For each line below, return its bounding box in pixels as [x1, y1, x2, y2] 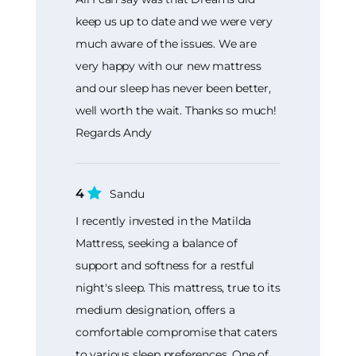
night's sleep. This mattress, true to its [75, 281, 281, 296]
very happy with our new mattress [75, 58, 261, 73]
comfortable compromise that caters [75, 325, 278, 340]
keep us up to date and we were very [75, 14, 273, 29]
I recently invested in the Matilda [75, 214, 252, 229]
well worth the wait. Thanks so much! [75, 103, 277, 118]
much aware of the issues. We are [75, 36, 257, 51]
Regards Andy [75, 125, 152, 140]
